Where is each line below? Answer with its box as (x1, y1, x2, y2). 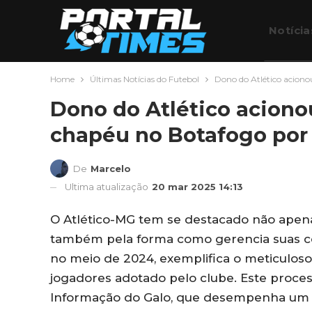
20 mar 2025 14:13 (152, 180, 243, 192)
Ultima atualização (65, 180, 150, 192)
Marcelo (91, 162, 131, 174)
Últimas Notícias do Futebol (90, 74, 199, 84)
